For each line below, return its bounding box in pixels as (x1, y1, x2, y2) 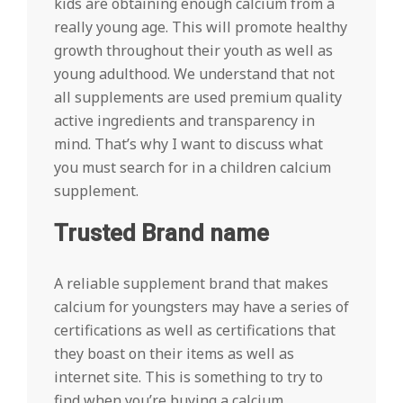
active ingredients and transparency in (54, 111, 315, 130)
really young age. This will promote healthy (54, 17, 347, 37)
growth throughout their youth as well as (54, 40, 333, 60)
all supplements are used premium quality (54, 87, 342, 107)
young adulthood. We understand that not (54, 64, 335, 84)
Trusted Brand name (54, 219, 269, 246)
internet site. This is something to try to (54, 367, 323, 387)
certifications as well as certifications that (54, 320, 336, 340)
